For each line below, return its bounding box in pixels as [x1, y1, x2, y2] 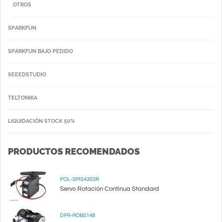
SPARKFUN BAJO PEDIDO [8, 48, 73, 55]
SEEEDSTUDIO [8, 71, 46, 78]
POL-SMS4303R [60, 176, 99, 182]
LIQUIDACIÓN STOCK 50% [8, 118, 75, 124]
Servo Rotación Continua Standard [60, 185, 159, 192]
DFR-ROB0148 [60, 213, 95, 218]
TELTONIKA [8, 95, 37, 101]
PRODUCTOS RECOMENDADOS [8, 146, 140, 157]
